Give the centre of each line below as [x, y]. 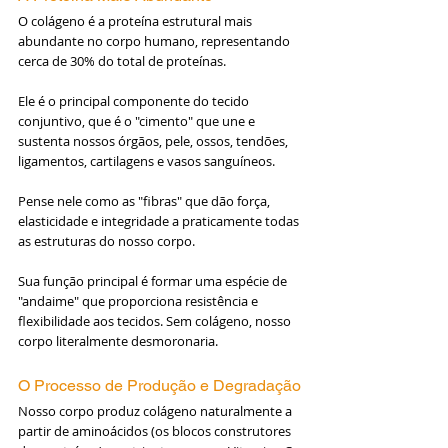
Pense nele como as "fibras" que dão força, [145, 201]
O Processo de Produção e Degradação [159, 386]
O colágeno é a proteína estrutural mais [136, 21]
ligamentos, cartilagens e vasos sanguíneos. [148, 161]
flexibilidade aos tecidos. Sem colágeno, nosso [156, 321]
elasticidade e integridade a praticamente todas [160, 221]
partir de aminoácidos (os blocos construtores [156, 431]
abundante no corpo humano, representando [155, 41]
